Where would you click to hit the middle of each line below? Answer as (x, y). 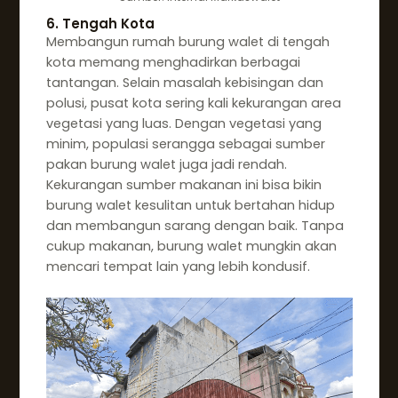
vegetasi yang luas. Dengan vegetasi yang (183, 123)
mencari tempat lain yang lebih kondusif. (178, 266)
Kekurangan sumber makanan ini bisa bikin (183, 184)
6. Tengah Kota (100, 23)
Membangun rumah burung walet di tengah (187, 41)
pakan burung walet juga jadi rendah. (166, 164)
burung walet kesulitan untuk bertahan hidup (190, 205)
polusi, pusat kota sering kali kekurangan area (193, 103)
